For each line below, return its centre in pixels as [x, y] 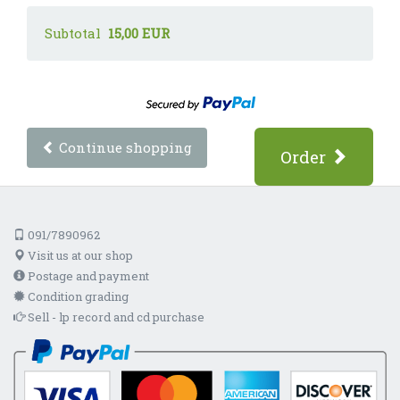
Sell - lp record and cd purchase [115, 317]
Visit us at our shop [79, 255]
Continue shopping [124, 147]
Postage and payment [87, 276]
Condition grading [77, 296]
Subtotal [76, 33]
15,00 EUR [139, 33]
